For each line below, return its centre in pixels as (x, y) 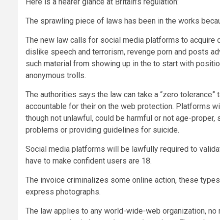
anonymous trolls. (56, 76)
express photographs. (63, 192)
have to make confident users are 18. (89, 161)
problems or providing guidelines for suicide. (102, 130)
